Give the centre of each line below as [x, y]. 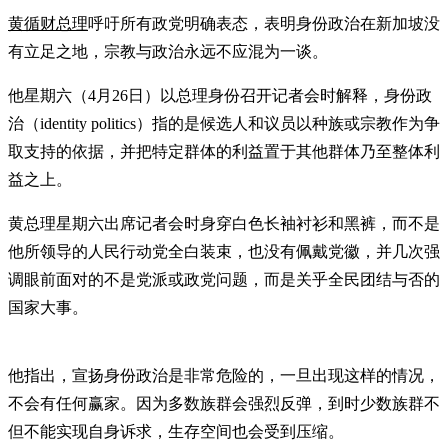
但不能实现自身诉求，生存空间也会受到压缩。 [176, 431]
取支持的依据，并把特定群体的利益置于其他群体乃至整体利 [224, 151]
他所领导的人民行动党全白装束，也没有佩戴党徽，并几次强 [224, 251]
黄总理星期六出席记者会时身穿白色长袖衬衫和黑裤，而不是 [224, 223]
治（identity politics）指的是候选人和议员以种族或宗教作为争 [224, 123]
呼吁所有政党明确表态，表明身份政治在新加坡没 [264, 23]
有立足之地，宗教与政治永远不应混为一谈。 [168, 51]
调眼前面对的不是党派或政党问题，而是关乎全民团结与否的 [224, 279]
